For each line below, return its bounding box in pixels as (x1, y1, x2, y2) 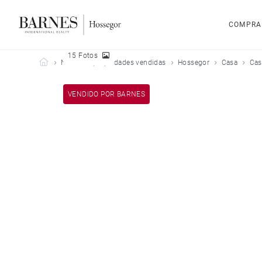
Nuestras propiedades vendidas (61, 58, 166, 67)
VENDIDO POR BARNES (68, 90, 146, 98)
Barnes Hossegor (48, 58, 105, 66)
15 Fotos (68, 51, 98, 60)
